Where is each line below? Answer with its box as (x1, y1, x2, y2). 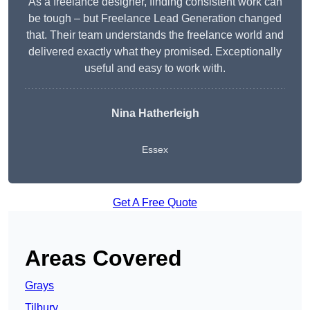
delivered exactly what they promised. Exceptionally (28, 46, 282, 58)
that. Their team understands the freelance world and (26, 29, 284, 42)
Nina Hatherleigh (111, 107, 199, 120)
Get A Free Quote (113, 197, 197, 209)
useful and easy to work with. (84, 62, 226, 75)
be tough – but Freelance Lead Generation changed (28, 12, 282, 25)
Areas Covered (25, 246, 182, 271)
